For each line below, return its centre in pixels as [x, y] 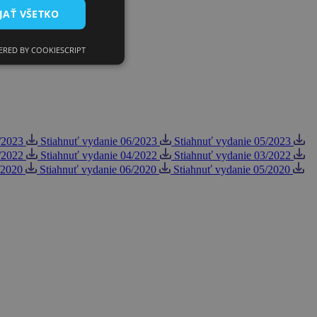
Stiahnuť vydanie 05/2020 [232, 170]
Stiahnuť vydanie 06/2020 [98, 170]
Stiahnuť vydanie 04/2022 [99, 156]
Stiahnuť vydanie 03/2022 [232, 156]
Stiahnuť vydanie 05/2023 [232, 142]
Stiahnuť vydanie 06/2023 [99, 142]
